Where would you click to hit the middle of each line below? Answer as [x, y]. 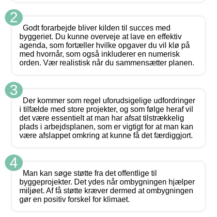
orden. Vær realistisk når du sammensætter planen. [107, 62]
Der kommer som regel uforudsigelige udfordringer [109, 100]
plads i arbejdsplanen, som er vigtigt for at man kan [106, 126]
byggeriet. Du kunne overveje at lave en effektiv [101, 36]
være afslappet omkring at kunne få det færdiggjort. [106, 135]
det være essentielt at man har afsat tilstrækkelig [102, 118]
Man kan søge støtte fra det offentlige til [90, 173]
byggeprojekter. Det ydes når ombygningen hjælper [107, 182]
